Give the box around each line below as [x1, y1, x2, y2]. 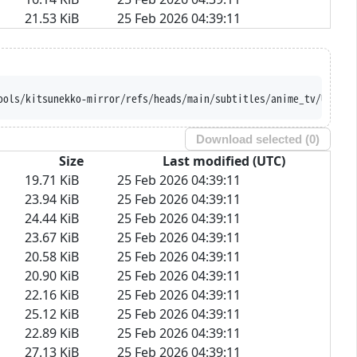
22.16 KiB [25, 285, 79, 304]
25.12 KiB [25, 304, 79, 323]
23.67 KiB [25, 228, 79, 246]
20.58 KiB [25, 247, 79, 265]
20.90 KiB [25, 266, 79, 284]
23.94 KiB [25, 190, 79, 208]
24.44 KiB [25, 209, 79, 227]
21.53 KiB [25, 9, 79, 27]
